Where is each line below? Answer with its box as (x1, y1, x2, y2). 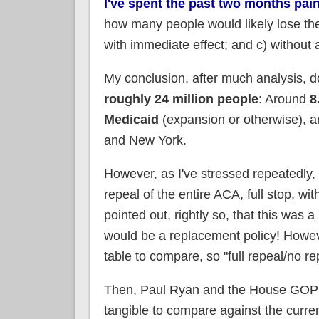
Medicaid (103, 112, 159, 127)
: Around (258, 91, 310, 106)
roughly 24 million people (103, 91, 258, 106)
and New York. (103, 132, 187, 147)
